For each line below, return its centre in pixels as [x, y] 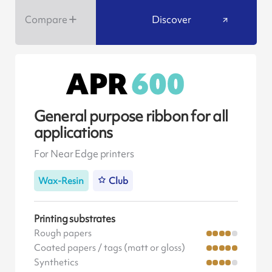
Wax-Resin [61, 181]
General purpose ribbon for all [131, 117]
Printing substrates [74, 219]
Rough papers [63, 233]
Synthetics [56, 263]
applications [73, 133]
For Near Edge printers [84, 153]
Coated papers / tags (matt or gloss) [109, 248]
